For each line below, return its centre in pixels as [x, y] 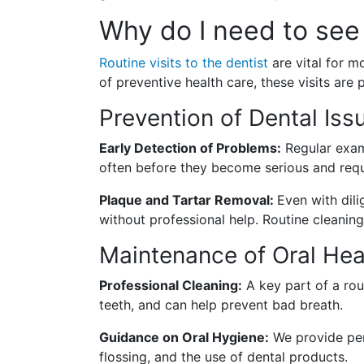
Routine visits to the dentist [184, 63]
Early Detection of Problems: [190, 148]
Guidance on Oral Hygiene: [184, 338]
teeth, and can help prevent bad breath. [221, 305]
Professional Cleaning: [171, 286]
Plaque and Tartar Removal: [188, 200]
